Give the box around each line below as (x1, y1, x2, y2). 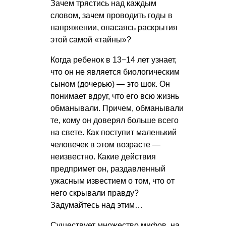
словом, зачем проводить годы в (50, 11, 173, 20)
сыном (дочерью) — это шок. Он (50, 79, 170, 88)
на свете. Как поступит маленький (50, 128, 177, 137)
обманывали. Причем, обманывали (50, 103, 184, 112)
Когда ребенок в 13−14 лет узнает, (50, 55, 177, 64)
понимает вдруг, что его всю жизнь (50, 91, 179, 100)
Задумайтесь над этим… (50, 200, 143, 209)
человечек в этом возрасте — (50, 140, 160, 149)
